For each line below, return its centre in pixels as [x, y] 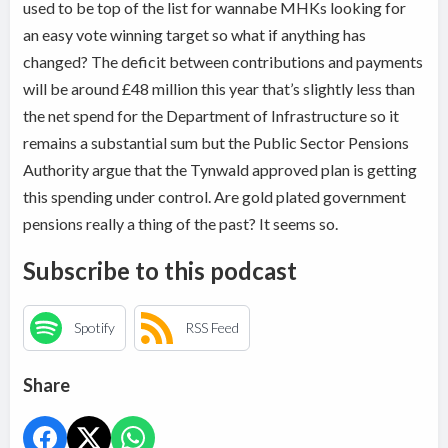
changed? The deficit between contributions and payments [223, 61]
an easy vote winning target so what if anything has [195, 34]
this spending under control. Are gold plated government [215, 196]
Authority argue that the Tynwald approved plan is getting [220, 169]
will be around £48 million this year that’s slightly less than [219, 88]
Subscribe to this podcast [160, 270]
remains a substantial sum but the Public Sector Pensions [216, 142]
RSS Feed [212, 328]
